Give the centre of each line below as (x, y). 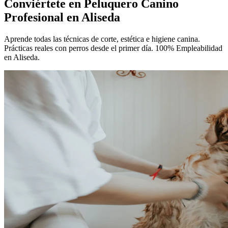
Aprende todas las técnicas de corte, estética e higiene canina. (102, 39)
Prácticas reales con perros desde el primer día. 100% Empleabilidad (113, 48)
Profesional (35, 17)
